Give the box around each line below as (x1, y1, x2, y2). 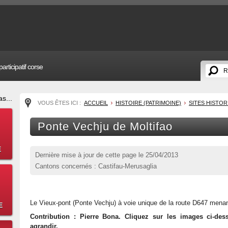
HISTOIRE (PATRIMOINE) (116, 100, 181, 106)
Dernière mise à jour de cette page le (35, 151, 146, 159)
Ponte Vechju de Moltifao (38, 120, 173, 133)
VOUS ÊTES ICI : (38, 100, 82, 106)
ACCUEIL (84, 100, 108, 106)
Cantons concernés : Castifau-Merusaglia (35, 162, 157, 170)
